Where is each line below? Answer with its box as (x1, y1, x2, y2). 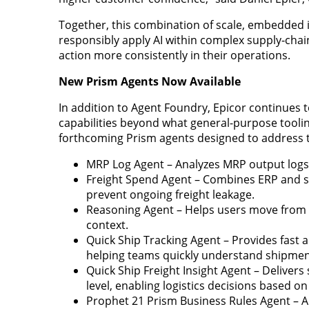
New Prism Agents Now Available (58, 73, 241, 89)
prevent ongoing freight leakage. (86, 186, 255, 202)
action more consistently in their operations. (58, 47, 290, 63)
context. (86, 217, 128, 232)
